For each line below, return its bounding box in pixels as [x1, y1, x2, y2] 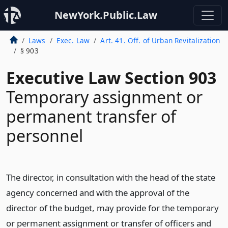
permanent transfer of [6, 105, 176, 127]
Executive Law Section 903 [6, 67, 216, 89]
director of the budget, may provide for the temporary [6, 202, 219, 214]
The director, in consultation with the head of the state [6, 172, 215, 183]
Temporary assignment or [6, 86, 203, 108]
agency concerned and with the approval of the [6, 187, 189, 198]
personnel [6, 125, 83, 147]
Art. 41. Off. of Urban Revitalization [100, 36, 220, 45]
